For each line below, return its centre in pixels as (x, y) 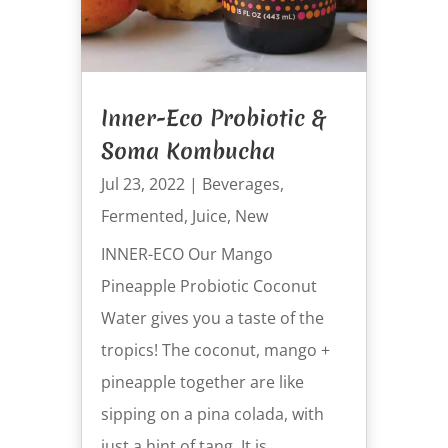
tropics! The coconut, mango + (215, 350)
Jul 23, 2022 (142, 184)
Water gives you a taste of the (212, 318)
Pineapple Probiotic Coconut (208, 286)
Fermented (142, 216)
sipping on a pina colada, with (212, 414)
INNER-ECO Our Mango (186, 254)
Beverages (240, 184)
